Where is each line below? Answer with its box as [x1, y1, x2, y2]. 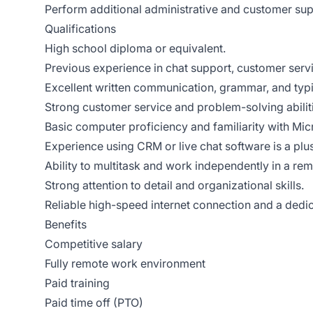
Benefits [45, 217, 87, 231]
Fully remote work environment [45, 256, 205, 270]
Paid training [45, 276, 110, 290]
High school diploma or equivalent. [45, 41, 226, 55]
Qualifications [45, 22, 116, 36]
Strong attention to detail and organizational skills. [45, 178, 304, 192]
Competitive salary [45, 237, 143, 251]
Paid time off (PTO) [45, 296, 143, 310]
